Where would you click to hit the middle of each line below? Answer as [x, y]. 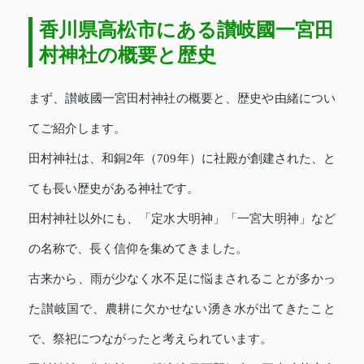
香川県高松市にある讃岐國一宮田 [186, 30]
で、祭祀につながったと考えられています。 [150, 339]
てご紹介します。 [77, 129]
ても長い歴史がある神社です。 [114, 189]
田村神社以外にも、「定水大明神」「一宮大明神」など [182, 219]
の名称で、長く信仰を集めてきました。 [138, 249]
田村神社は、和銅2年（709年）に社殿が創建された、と [182, 159]
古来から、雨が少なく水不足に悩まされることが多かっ [182, 279]
